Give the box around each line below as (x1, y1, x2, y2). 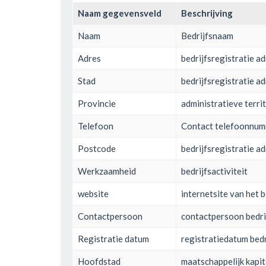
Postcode (78, 142, 116, 154)
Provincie (78, 97, 116, 109)
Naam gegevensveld (78, 7, 161, 18)
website (78, 188, 109, 199)
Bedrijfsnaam (181, 30, 233, 41)
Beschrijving (181, 7, 233, 18)
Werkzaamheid (78, 165, 136, 176)
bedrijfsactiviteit (181, 165, 248, 176)
